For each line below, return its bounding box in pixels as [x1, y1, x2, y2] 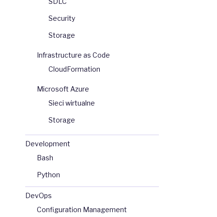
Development [25, 139, 70, 148]
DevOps [25, 191, 52, 200]
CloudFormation [48, 65, 100, 74]
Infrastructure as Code [37, 51, 110, 60]
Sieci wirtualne [48, 99, 95, 108]
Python [37, 170, 60, 179]
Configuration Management [37, 205, 127, 214]
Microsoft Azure [37, 85, 89, 93]
